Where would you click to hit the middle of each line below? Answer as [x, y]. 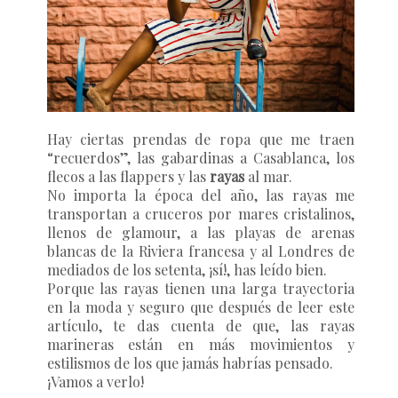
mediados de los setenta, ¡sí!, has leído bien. [187, 269]
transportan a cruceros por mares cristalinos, [200, 213]
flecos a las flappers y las [128, 176]
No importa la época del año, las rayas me [200, 195]
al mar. [271, 176]
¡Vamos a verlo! [95, 381]
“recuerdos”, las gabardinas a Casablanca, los [200, 157]
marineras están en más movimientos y [200, 344]
